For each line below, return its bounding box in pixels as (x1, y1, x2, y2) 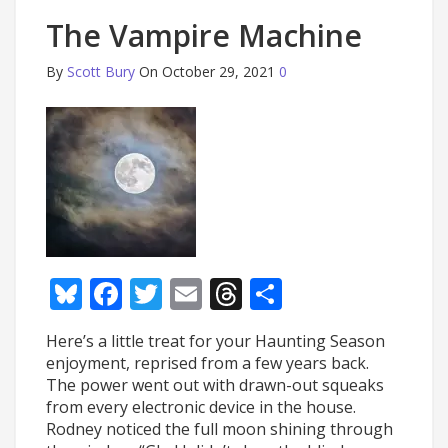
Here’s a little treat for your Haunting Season (46, 330, 385, 352)
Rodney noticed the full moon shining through (46, 418, 393, 440)
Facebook (122, 272, 263, 315)
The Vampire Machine (46, 15, 362, 56)
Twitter (162, 272, 269, 315)
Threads (242, 272, 364, 315)
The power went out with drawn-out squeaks (46, 374, 384, 396)
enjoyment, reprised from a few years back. (46, 352, 369, 374)
